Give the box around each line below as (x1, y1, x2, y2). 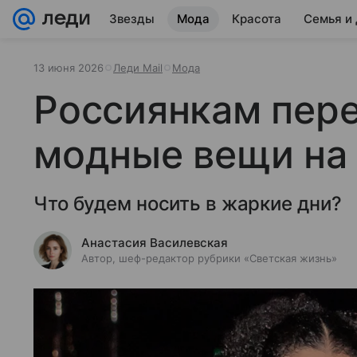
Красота (232, 11, 281, 26)
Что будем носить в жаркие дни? (33, 192, 342, 215)
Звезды (109, 11, 155, 26)
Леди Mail (113, 61, 163, 74)
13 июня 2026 (33, 61, 104, 74)
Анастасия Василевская (81, 235, 228, 250)
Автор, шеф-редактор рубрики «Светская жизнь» (81, 252, 337, 265)
